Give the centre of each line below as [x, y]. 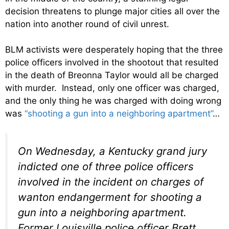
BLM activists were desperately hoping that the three [114, 50]
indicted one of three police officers [106, 166]
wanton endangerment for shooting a [110, 197]
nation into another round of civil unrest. [87, 24]
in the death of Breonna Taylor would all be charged [112, 75]
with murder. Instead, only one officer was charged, [112, 88]
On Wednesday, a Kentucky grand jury [112, 151]
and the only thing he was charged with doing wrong [113, 101]
